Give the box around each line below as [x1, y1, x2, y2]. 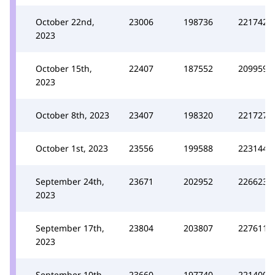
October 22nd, [36, 15, 95, 28]
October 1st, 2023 [36, 142, 108, 154]
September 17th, [36, 222, 104, 234]
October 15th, [36, 62, 92, 74]
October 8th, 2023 [36, 109, 109, 121]
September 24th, [36, 175, 104, 187]
